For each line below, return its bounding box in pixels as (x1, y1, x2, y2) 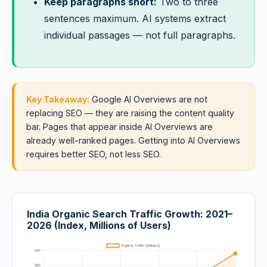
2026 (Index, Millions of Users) (27, 219, 171, 231)
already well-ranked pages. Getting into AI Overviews (26, 135, 240, 145)
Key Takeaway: (26, 94, 89, 104)
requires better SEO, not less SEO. (26, 149, 161, 159)
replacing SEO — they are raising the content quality (26, 108, 234, 118)
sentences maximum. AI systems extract (44, 13, 226, 24)
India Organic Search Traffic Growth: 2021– (27, 208, 232, 220)
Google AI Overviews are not (89, 94, 207, 104)
